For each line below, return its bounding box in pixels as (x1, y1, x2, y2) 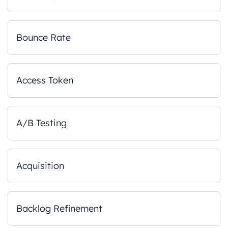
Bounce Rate (16, 32, 71, 43)
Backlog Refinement (16, 203, 102, 214)
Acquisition (16, 160, 64, 172)
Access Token (16, 74, 73, 86)
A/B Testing (16, 117, 67, 129)
